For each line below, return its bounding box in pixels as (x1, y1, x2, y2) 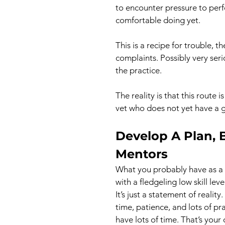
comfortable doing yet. (116, 15, 200, 25)
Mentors (116, 147, 168, 161)
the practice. (116, 65, 162, 75)
